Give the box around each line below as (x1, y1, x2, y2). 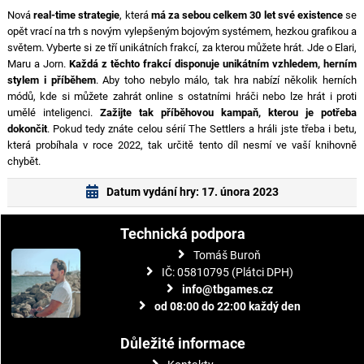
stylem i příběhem (6, 74, 96, 87)
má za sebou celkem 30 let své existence (150, 9, 343, 22)
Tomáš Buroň (193, 249, 262, 262)
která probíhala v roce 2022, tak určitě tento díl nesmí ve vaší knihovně (6, 139, 357, 152)
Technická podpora (120, 225, 246, 243)
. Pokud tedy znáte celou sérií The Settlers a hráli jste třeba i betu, (46, 123, 357, 136)
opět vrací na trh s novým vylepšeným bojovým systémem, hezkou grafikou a (6, 25, 357, 38)
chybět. (6, 155, 41, 168)
